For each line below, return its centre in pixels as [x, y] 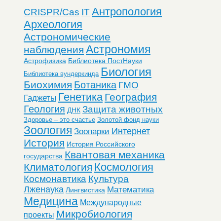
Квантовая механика [115, 154]
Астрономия [118, 49]
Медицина [51, 201]
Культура [109, 179]
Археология [53, 24]
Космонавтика [55, 179]
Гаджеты [40, 97]
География [131, 97]
